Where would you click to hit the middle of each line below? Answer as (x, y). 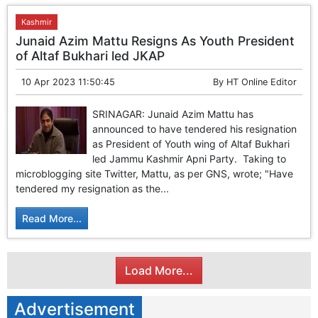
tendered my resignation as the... (93, 189)
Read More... (52, 219)
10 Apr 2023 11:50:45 (68, 82)
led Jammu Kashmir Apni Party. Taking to (190, 159)
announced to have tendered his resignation (195, 129)
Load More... (159, 270)
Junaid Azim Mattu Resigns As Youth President (155, 41)
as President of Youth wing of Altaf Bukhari (191, 144)
